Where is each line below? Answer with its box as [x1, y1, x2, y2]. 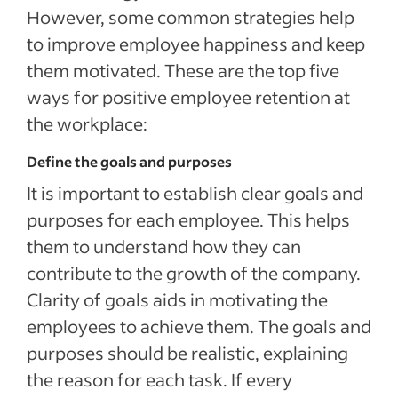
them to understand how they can [27, 235, 301, 258]
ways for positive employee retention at [27, 85, 350, 108]
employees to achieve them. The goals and [27, 314, 371, 338]
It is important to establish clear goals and [27, 181, 363, 204]
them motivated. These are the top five [27, 59, 339, 82]
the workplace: [27, 112, 147, 135]
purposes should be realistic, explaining [27, 341, 348, 364]
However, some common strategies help [27, 5, 354, 28]
